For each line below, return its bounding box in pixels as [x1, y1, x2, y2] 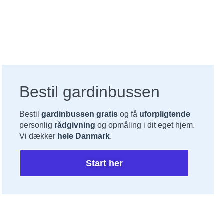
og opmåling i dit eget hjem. [95, 121, 195, 129]
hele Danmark [57, 132, 110, 140]
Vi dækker [19, 132, 58, 140]
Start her [86, 158, 123, 168]
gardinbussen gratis [41, 110, 118, 118]
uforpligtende [139, 110, 191, 118]
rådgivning [54, 121, 96, 129]
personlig [19, 121, 55, 129]
